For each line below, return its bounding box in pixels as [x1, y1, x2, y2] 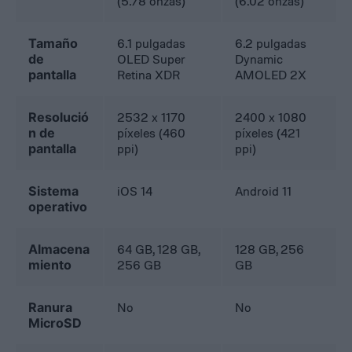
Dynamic [235, 51, 284, 68]
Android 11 [235, 183, 292, 200]
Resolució [28, 109, 90, 126]
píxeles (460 [117, 125, 186, 141]
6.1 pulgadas [117, 35, 186, 52]
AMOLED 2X [235, 67, 307, 83]
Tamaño [28, 35, 79, 52]
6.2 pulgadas [235, 35, 307, 52]
